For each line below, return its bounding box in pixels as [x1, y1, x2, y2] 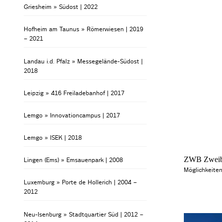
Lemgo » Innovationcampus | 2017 [24, 112, 120, 118]
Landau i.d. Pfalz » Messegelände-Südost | [24, 58, 143, 64]
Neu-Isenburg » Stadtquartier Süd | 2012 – [24, 211, 144, 218]
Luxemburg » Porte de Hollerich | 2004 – [24, 179, 137, 186]
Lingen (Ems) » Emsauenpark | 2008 [24, 157, 123, 164]
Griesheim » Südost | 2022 [24, 4, 98, 10]
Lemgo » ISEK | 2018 [24, 135, 82, 141]
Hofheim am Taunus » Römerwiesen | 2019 [24, 26, 144, 33]
